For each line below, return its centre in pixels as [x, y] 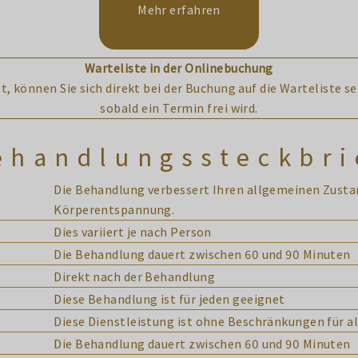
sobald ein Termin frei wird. [179, 108]
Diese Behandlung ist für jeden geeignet [169, 299]
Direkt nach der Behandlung [134, 276]
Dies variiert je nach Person [133, 232]
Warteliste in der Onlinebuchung [179, 68]
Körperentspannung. [114, 209]
